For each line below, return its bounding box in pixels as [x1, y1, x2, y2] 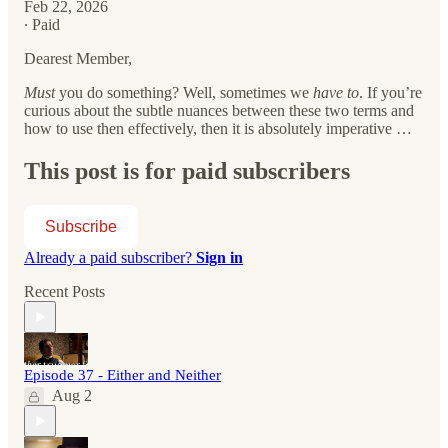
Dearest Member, [24, 50, 132, 68]
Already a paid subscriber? [24, 249, 196, 267]
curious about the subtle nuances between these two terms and [24, 102, 414, 120]
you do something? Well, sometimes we [55, 84, 313, 102]
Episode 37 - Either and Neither [24, 367, 221, 384]
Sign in [196, 249, 243, 267]
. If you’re [359, 84, 422, 102]
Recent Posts [24, 283, 105, 301]
